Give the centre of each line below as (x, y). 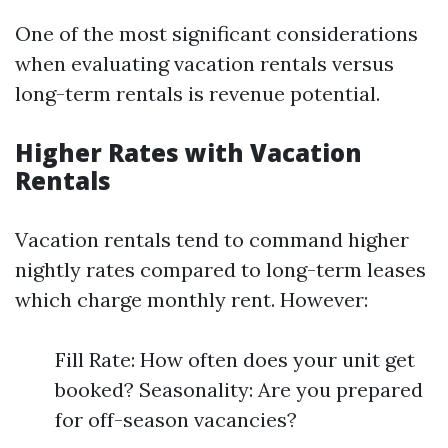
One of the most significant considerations (216, 33)
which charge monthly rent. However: (191, 299)
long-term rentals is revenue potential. (197, 93)
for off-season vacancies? (176, 419)
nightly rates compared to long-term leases (220, 269)
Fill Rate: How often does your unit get (235, 359)
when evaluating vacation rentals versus (204, 63)
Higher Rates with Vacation (188, 152)
